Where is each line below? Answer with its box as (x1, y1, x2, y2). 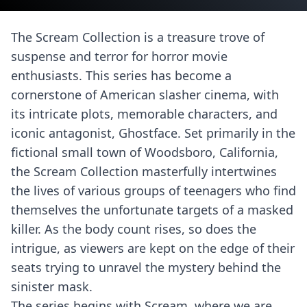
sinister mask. (11, 278, 93, 295)
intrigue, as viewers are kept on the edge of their (11, 240, 295, 256)
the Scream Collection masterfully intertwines (11, 163, 277, 180)
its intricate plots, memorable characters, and (11, 106, 278, 122)
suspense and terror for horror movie (11, 48, 228, 64)
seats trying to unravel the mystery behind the (11, 259, 281, 275)
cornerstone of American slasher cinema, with (11, 86, 279, 103)
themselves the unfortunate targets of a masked (11, 201, 293, 218)
